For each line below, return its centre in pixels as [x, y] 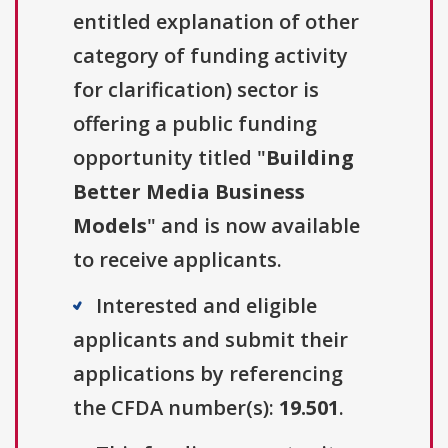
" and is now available [253, 226]
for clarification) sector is [196, 90]
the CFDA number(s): [176, 408]
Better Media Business [189, 192]
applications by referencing [208, 374]
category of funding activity [210, 56]
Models [110, 226]
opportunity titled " [169, 158]
